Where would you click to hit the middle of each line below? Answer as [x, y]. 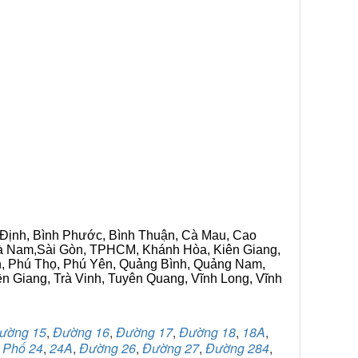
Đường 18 [207, 332]
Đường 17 [144, 332]
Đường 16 [81, 332]
